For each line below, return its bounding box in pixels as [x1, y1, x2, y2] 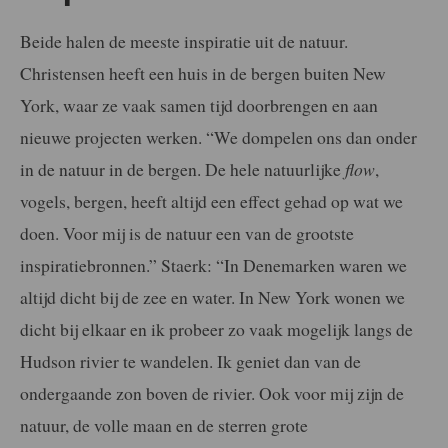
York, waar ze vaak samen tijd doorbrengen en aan [20, 92, 378, 117]
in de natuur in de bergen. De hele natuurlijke [20, 156, 341, 181]
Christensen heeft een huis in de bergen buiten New [20, 60, 386, 85]
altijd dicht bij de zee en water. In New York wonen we [20, 284, 405, 309]
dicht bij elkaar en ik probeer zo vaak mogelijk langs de [20, 316, 413, 341]
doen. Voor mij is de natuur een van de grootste [20, 220, 354, 245]
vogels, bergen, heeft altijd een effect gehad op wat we [20, 188, 403, 213]
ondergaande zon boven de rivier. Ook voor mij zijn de [20, 380, 404, 405]
